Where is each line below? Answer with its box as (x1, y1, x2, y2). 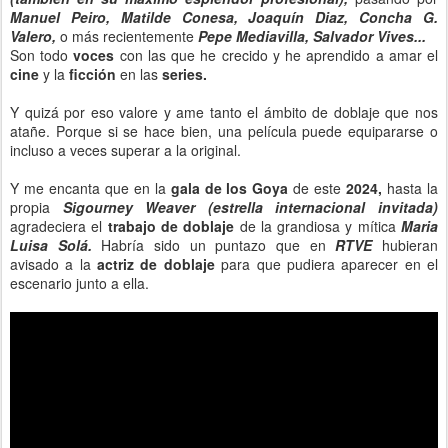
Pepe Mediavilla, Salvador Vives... (198, 26, 426, 46)
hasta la (387, 178, 439, 198)
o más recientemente (60, 26, 198, 46)
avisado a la (10, 254, 98, 274)
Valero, (10, 26, 60, 46)
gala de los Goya (170, 178, 294, 198)
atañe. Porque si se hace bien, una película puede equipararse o (10, 121, 438, 141)
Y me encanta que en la (10, 178, 171, 198)
